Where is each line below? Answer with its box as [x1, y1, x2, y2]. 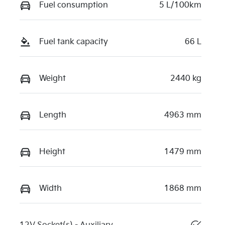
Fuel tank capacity [39, 37, 108, 47]
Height [39, 147, 65, 157]
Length [39, 110, 66, 120]
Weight [39, 73, 66, 83]
